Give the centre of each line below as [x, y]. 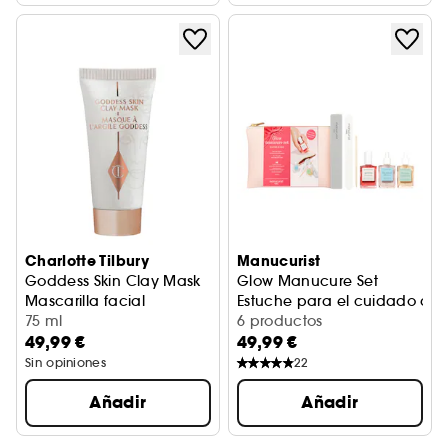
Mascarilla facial [85, 301]
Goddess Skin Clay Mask [113, 281]
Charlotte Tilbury [87, 261]
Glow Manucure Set [307, 281]
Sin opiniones [65, 362]
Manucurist [279, 261]
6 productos [280, 321]
